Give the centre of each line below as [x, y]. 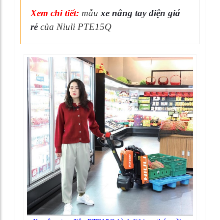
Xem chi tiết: [55, 13]
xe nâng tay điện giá [140, 13]
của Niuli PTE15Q [75, 27]
